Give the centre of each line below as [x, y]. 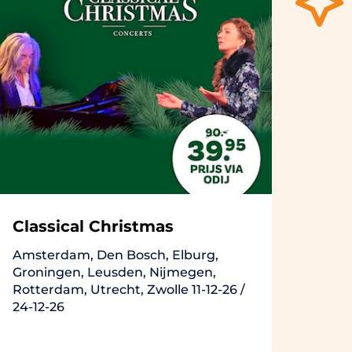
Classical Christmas [93, 227]
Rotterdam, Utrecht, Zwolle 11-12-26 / [129, 290]
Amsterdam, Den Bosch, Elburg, [115, 255]
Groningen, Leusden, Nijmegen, [114, 273]
